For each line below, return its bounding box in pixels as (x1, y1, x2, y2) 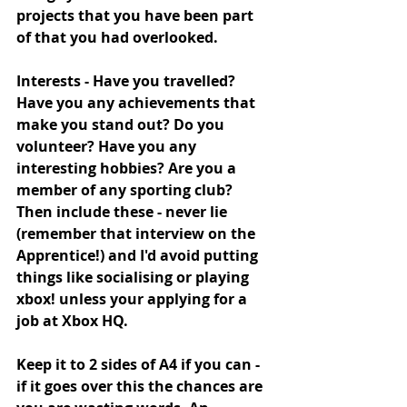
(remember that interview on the (16, 223, 259, 243)
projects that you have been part (16, 5, 257, 25)
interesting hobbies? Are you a (16, 157, 240, 178)
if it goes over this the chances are (16, 375, 266, 396)
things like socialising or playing (16, 266, 253, 287)
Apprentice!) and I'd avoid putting (16, 244, 262, 265)
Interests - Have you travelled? (16, 70, 239, 91)
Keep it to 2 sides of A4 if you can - (16, 353, 263, 374)
